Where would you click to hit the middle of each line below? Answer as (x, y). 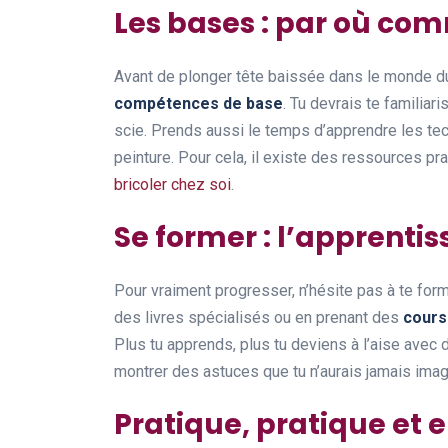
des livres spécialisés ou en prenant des (258, 317)
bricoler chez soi (172, 184)
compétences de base (198, 103)
